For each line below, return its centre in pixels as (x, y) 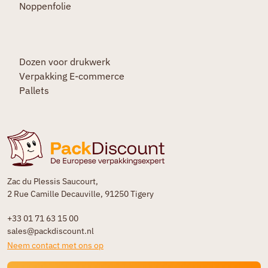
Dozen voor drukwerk (64, 61)
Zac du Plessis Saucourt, (53, 181)
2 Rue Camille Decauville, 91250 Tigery (80, 194)
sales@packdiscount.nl (51, 231)
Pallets (34, 90)
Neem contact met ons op (55, 245)
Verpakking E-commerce (71, 76)
